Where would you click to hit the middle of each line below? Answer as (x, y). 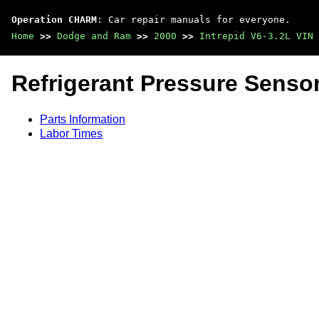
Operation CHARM (54, 20)
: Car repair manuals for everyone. (194, 20)
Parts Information (83, 119)
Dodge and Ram (94, 36)
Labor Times (71, 133)
